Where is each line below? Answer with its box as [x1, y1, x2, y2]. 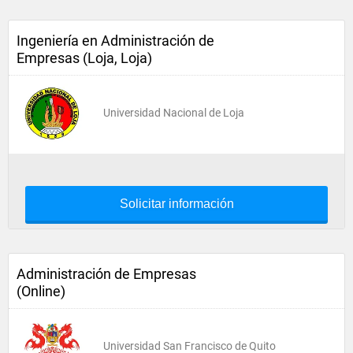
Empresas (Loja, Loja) [17, 50, 152, 66]
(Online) [17, 283, 65, 299]
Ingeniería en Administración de [17, 32, 214, 49]
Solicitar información [119, 197, 234, 210]
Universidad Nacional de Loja [103, 106, 244, 119]
